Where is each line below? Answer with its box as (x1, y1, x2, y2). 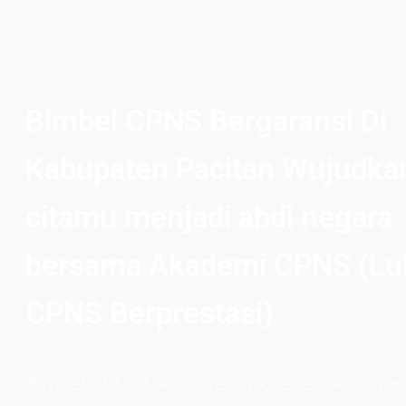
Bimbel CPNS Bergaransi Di (25, 103, 387, 139)
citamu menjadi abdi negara (25, 199, 392, 235)
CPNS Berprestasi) (25, 295, 274, 331)
